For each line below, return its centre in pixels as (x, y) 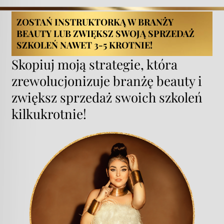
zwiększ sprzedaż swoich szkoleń (107, 97)
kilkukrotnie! (49, 113)
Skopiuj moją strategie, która (95, 64)
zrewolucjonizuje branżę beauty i (107, 80)
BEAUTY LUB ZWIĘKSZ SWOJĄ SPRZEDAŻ (106, 33)
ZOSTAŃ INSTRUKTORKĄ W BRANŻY (95, 22)
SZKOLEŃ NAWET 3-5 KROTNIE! (85, 45)
